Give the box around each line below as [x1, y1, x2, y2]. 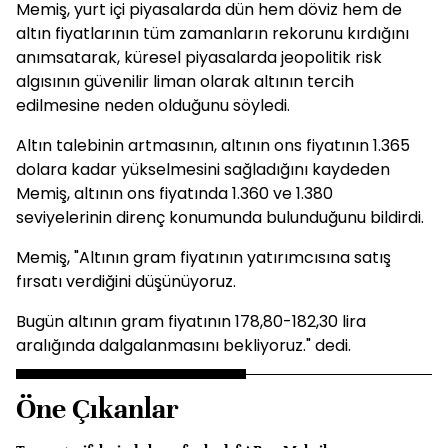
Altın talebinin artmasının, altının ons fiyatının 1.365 [16, 134, 410, 157]
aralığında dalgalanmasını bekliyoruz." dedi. [16, 334, 351, 357]
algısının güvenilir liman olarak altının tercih [16, 70, 354, 93]
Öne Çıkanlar [16, 392, 179, 426]
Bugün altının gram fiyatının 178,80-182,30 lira [16, 310, 366, 333]
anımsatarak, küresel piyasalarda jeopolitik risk [16, 46, 382, 69]
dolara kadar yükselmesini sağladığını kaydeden [16, 158, 390, 181]
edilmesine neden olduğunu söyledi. [16, 94, 290, 117]
